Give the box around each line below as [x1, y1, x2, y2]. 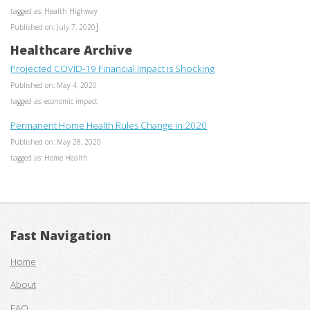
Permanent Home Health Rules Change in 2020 [10, 118, 207, 131]
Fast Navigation [10, 227, 111, 244]
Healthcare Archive [10, 41, 132, 58]
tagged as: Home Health [10, 152, 88, 163]
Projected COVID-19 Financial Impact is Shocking [10, 62, 215, 75]
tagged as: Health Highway [10, 6, 98, 17]
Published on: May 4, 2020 [10, 80, 97, 90]
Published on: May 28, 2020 [10, 136, 101, 147]
